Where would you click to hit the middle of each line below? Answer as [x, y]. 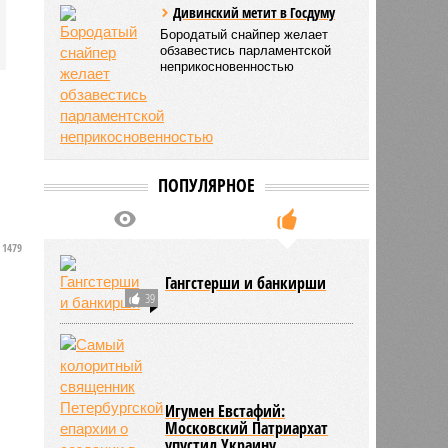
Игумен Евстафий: [225, 410]
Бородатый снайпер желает [244, 34]
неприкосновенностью [227, 66]
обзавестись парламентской [246, 50]
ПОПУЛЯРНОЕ [206, 184]
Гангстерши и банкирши [246, 282]
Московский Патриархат [247, 427]
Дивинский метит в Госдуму [254, 12]
